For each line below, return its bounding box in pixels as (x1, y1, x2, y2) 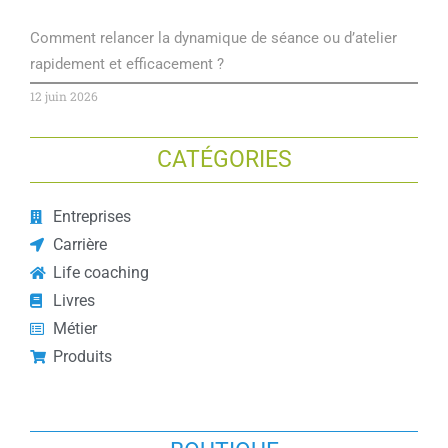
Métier (52, 319, 97, 339)
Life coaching (52, 263, 149, 283)
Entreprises (52, 207, 131, 227)
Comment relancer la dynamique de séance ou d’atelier (30, 29, 397, 48)
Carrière (52, 235, 107, 255)
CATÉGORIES (156, 146, 292, 174)
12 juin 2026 (30, 88, 98, 105)
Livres (52, 291, 95, 311)
